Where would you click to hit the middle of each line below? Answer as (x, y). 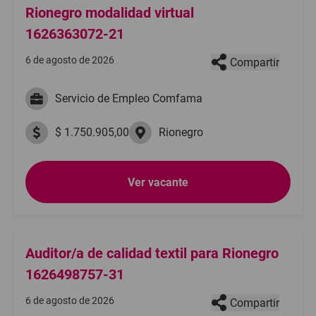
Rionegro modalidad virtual (110, 13)
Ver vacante (158, 182)
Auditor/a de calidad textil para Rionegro (152, 253)
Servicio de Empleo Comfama (129, 98)
